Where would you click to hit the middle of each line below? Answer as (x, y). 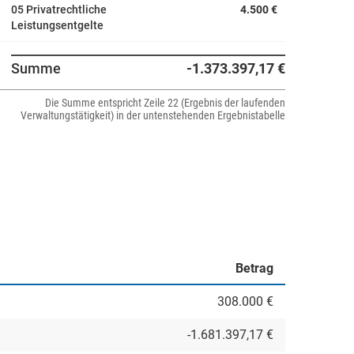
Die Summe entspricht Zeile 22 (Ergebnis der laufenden (165, 103)
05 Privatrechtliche (59, 9)
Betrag (254, 268)
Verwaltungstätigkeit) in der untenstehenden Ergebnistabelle (153, 115)
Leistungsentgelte (57, 25)
